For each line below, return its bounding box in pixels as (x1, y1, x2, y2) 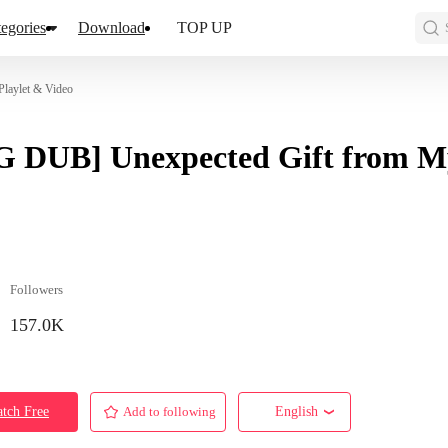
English (275, 403, 318, 419)
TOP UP (177, 19, 232, 36)
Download (78, 19, 145, 36)
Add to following (123, 403, 216, 419)
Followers (10, 281, 63, 297)
